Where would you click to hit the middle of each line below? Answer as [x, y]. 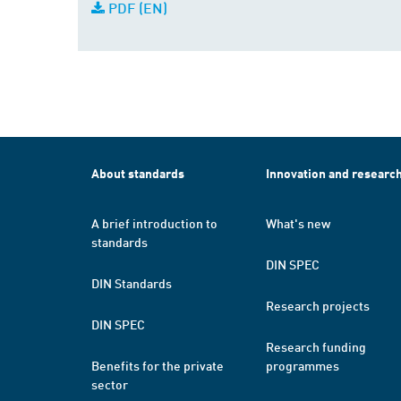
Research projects [318, 305]
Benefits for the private [158, 365]
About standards [138, 173]
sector [110, 384]
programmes [303, 365]
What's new [298, 223]
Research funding [316, 346]
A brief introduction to [154, 223]
